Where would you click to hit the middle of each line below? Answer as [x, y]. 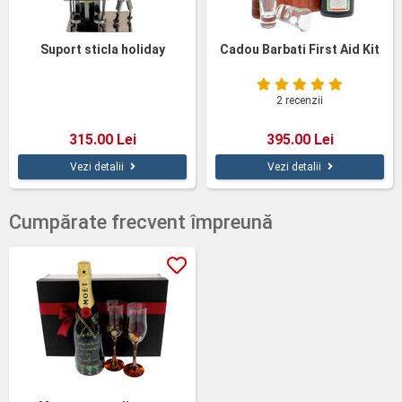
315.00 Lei [102, 140]
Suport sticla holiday [102, 49]
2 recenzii [300, 100]
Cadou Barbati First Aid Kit [300, 49]
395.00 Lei [300, 140]
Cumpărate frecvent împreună [141, 222]
